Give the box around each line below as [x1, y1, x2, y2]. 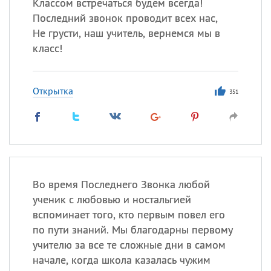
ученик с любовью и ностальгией [32, 192, 191, 206]
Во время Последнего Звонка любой [32, 177, 210, 191]
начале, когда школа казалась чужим [32, 253, 211, 267]
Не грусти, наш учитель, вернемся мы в [32, 26, 220, 40]
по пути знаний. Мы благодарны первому [32, 223, 233, 237]
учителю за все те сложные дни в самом [32, 238, 226, 252]
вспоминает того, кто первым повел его [32, 207, 225, 221]
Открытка [32, 85, 73, 97]
